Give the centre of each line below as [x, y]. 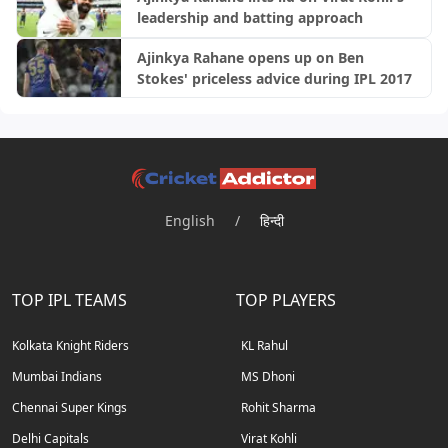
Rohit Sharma [278, 408]
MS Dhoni [268, 377]
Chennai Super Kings [69, 408]
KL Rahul [264, 346]
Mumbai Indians [57, 377]
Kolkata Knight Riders [70, 346]
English [189, 221]
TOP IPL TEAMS [69, 300]
